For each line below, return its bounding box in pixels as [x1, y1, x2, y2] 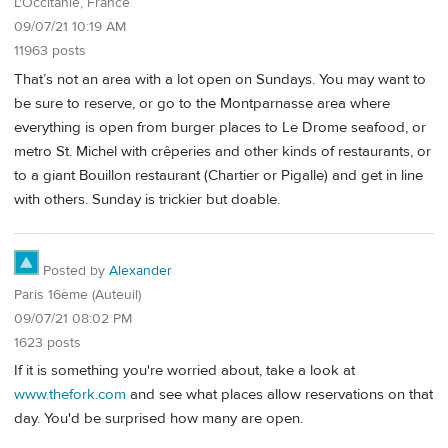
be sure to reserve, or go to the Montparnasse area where [14, 94, 390, 114]
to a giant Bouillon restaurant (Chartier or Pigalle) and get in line [14, 166, 423, 186]
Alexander [109, 261, 172, 280]
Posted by [39, 261, 109, 280]
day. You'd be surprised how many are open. [14, 409, 303, 429]
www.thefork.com [14, 385, 126, 405]
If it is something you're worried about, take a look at [14, 361, 355, 381]
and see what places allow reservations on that [126, 385, 433, 405]
